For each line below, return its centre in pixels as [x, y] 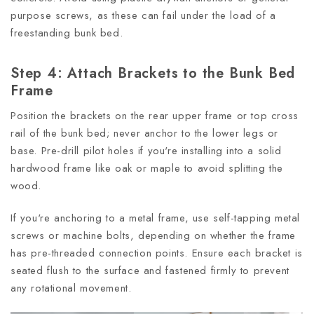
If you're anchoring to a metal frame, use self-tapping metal [156, 218]
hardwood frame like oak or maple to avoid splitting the [147, 168]
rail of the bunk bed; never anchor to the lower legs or [145, 133]
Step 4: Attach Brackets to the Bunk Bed [153, 73]
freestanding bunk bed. [67, 33]
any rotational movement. [71, 288]
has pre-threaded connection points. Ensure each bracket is [157, 253]
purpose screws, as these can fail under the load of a [143, 15]
